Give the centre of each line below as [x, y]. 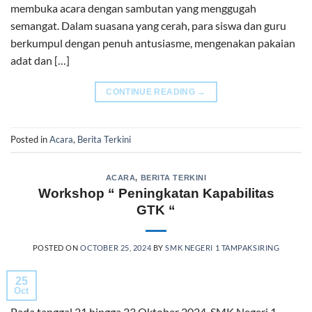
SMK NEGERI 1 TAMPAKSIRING [223, 248]
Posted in [30, 140]
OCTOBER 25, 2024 [116, 248]
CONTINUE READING [152, 92]
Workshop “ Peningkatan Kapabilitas [156, 194]
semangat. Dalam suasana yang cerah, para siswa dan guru [148, 25]
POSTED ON [56, 248]
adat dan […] [40, 60]
